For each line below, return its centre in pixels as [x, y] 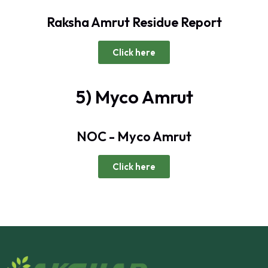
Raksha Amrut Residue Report [134, 22]
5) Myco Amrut [134, 97]
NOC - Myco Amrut [134, 136]
